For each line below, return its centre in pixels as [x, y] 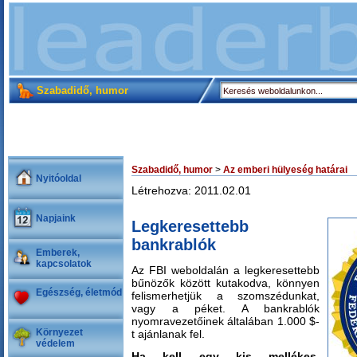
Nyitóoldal [59, 178]
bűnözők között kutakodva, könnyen [226, 283]
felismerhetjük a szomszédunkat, [226, 296]
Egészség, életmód [79, 292]
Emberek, [58, 253]
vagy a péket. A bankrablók [226, 308]
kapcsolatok [64, 264]
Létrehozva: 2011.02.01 [191, 190]
